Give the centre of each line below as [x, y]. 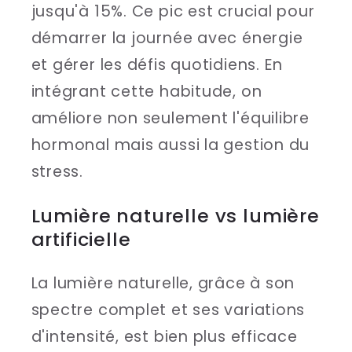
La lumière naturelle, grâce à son [163, 283]
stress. [57, 172]
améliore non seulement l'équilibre [170, 119]
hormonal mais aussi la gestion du [170, 145]
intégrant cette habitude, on [147, 92]
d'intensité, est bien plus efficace [164, 336]
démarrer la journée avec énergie [167, 38]
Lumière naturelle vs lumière [176, 215]
